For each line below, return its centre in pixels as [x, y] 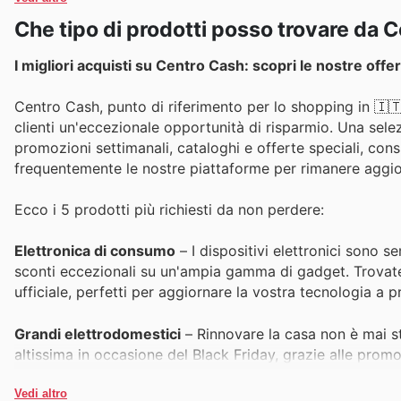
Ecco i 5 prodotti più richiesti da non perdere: [169, 210]
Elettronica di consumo [95, 251]
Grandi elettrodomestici [98, 333]
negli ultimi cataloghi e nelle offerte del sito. [164, 375]
